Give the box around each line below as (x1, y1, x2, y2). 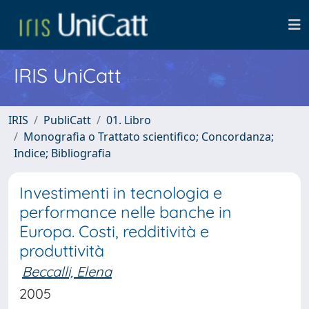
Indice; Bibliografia (14, 146, 111, 161)
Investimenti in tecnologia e (19, 183, 222, 203)
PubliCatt (43, 112, 91, 128)
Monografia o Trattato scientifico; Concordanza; (23, 129, 274, 144)
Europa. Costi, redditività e (19, 221, 209, 241)
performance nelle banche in (19, 202, 232, 222)
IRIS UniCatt (14, 63, 121, 88)
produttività (19, 241, 104, 261)
